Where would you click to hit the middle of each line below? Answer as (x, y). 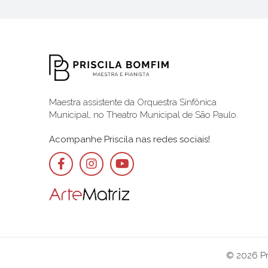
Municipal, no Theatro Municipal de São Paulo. (144, 115)
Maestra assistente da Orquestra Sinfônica (133, 102)
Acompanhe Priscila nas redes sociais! (130, 139)
